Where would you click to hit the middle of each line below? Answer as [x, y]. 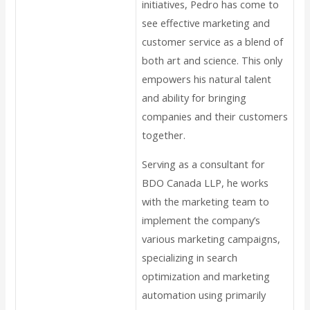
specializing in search [190, 257]
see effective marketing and [206, 23]
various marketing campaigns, [211, 238]
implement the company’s [201, 220]
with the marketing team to [206, 201]
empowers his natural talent [207, 79]
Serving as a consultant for [204, 164]
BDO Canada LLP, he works [206, 182]
